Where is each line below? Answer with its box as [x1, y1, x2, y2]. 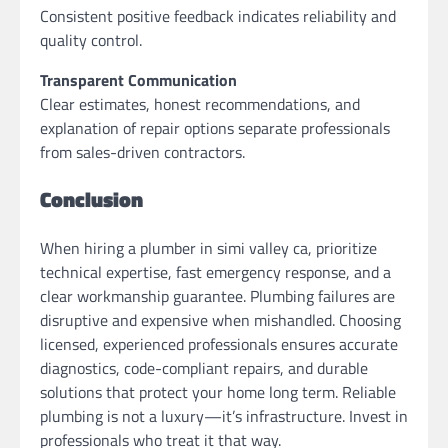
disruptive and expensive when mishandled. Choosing [40, 308, 401, 333]
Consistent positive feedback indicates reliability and [40, 3, 396, 28]
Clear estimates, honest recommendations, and [40, 91, 360, 116]
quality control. [40, 27, 142, 52]
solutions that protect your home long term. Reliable [40, 380, 396, 405]
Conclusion [40, 183, 143, 216]
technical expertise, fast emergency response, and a [40, 260, 391, 285]
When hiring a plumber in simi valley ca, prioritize [40, 236, 377, 261]
